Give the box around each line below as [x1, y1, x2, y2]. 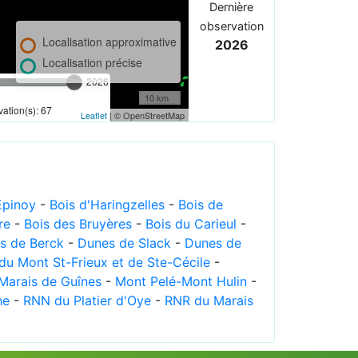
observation [199, 18, 264, 33]
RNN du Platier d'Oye [23, 292, 151, 308]
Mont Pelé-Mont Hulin [115, 272, 247, 289]
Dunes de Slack [78, 234, 171, 251]
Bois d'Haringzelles [50, 196, 165, 213]
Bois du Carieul [145, 215, 237, 232]
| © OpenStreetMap [106, 108, 185, 121]
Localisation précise [42, 54, 142, 70]
